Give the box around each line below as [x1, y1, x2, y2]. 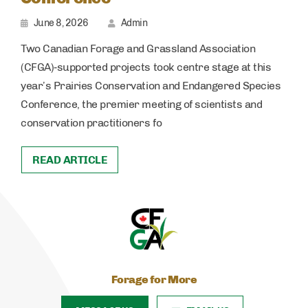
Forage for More [111, 273, 197, 287]
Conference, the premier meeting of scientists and [21, 98, 263, 111]
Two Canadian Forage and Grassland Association [21, 42, 256, 56]
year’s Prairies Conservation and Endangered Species [21, 79, 281, 93]
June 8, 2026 [33, 17, 89, 30]
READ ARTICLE [32, 153, 108, 167]
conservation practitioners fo [21, 116, 162, 130]
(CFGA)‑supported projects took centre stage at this [21, 60, 272, 74]
